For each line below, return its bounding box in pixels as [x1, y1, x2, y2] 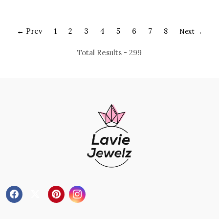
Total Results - [77, 47, 129, 57]
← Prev [17, 26, 43, 36]
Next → [179, 27, 202, 36]
